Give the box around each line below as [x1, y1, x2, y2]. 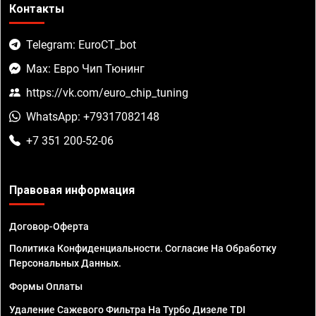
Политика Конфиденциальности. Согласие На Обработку [9, 243, 276, 255]
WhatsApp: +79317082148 [26, 110, 159, 124]
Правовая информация [9, 183, 135, 197]
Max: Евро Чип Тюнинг [26, 62, 145, 76]
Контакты [9, 2, 64, 16]
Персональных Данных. [9, 257, 121, 269]
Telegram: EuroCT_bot [26, 38, 136, 52]
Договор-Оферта [9, 221, 89, 233]
